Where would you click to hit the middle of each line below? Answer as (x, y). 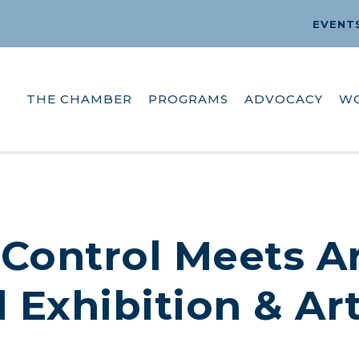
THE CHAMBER (79, 99)
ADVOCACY (284, 99)
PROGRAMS (188, 99)
